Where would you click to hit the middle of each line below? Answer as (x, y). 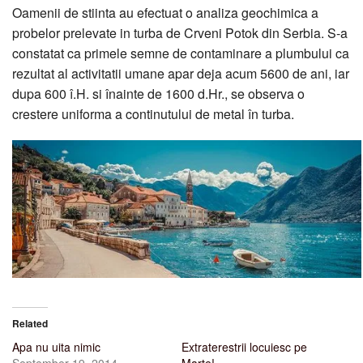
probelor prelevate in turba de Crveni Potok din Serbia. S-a (180, 32)
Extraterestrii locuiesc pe (244, 347)
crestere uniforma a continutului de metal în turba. (153, 113)
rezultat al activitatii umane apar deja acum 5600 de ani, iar (181, 73)
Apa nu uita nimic (56, 347)
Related (30, 324)
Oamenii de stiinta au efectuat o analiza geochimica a (165, 12)
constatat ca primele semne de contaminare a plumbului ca (181, 53)
